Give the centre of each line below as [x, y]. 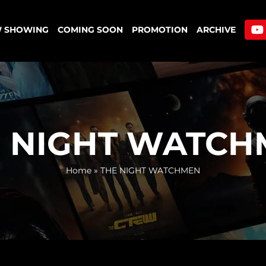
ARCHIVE [216, 30]
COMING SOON [90, 30]
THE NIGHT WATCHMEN [150, 170]
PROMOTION [159, 30]
